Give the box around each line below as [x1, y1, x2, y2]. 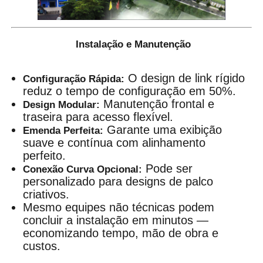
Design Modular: [23, 99, 100, 111]
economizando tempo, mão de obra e [23, 227, 219, 240]
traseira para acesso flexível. [23, 110, 174, 124]
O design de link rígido [124, 72, 245, 85]
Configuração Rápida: [23, 73, 125, 85]
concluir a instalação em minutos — [23, 214, 209, 227]
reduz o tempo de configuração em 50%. [23, 85, 237, 98]
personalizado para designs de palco [23, 175, 214, 188]
